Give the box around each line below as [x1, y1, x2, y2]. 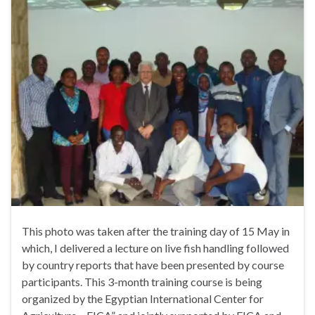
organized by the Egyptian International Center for [22, 292, 264, 306]
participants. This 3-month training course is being [22, 275, 262, 289]
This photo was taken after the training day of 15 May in [22, 224, 290, 238]
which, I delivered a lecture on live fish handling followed [22, 241, 289, 255]
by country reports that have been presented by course [22, 258, 284, 272]
